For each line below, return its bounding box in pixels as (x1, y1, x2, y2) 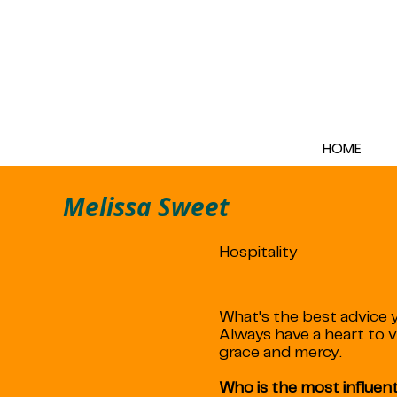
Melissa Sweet (63, 189, 230, 224)
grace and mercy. (218, 344, 342, 361)
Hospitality (218, 244, 298, 261)
